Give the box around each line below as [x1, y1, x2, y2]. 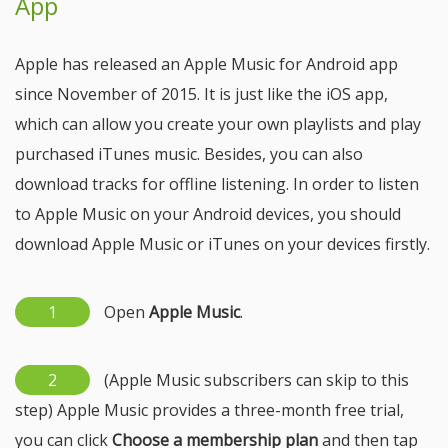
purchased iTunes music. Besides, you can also [15, 143, 363, 165]
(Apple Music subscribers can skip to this [100, 369, 409, 391]
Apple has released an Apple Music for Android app [15, 53, 398, 75]
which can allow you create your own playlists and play [15, 113, 421, 135]
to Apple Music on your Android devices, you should [15, 203, 401, 225]
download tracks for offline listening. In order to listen [15, 173, 419, 195]
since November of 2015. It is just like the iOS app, [15, 83, 388, 105]
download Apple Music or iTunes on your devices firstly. [15, 233, 430, 255]
